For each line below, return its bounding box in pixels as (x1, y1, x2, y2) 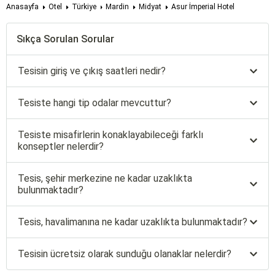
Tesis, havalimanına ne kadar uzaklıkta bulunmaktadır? (18, 216, 247, 228)
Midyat (139, 2, 161, 12)
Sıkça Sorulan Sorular (17, 33, 114, 45)
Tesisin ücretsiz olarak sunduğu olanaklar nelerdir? (18, 248, 231, 260)
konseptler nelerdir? (18, 141, 104, 153)
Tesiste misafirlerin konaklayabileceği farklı (18, 129, 203, 141)
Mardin (106, 2, 130, 12)
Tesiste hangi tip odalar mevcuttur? (18, 97, 171, 109)
